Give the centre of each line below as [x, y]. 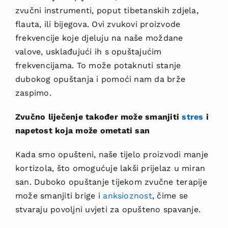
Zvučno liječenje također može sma [89, 117]
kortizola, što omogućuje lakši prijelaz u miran [110, 168]
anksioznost [127, 195]
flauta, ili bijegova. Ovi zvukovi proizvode [98, 24]
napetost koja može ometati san [82, 130]
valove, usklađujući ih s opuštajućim [88, 51]
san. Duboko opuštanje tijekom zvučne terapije [111, 182]
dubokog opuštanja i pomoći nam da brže [100, 79]
